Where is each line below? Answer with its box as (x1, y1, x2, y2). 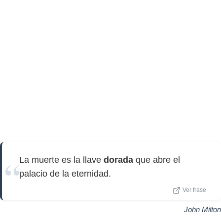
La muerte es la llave (19, 155, 104, 165)
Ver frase (183, 187, 206, 193)
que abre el (133, 155, 180, 165)
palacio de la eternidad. (19, 169, 111, 179)
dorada (104, 155, 133, 165)
